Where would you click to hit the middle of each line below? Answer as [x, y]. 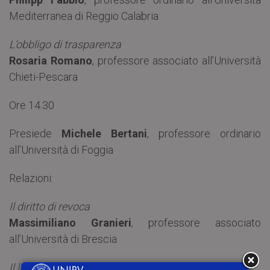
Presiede [35, 133]
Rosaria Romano [51, 60]
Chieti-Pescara [43, 77]
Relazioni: [31, 178]
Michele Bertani [104, 133]
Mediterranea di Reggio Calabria [84, 16]
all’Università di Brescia [63, 239]
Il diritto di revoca [49, 206]
